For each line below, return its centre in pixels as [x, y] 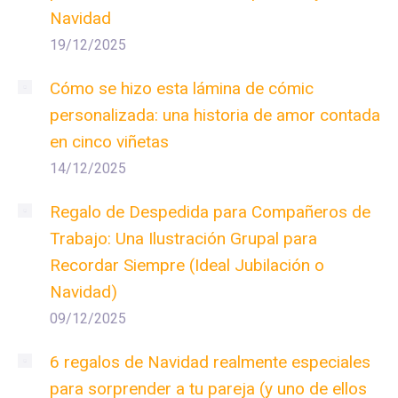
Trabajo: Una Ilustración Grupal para [183, 238]
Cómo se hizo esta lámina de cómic [182, 88]
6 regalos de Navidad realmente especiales [210, 362]
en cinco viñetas [109, 141]
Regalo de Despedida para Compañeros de [210, 211]
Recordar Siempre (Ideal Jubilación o [187, 265]
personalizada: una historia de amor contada [215, 115]
